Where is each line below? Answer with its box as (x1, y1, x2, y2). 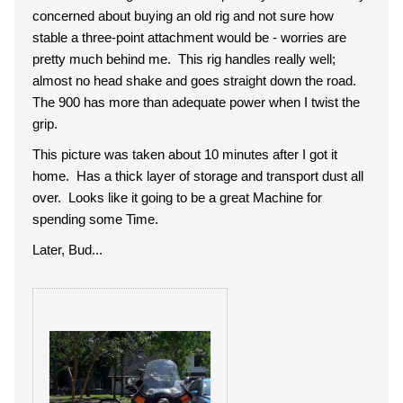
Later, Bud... (32, 242, 103, 257)
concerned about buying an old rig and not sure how (32, 8, 334, 23)
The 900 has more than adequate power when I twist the (32, 94, 360, 110)
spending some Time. (32, 211, 158, 227)
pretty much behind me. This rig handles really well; (32, 51, 336, 67)
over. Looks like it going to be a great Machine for (32, 190, 322, 205)
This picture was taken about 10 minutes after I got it (32, 147, 337, 162)
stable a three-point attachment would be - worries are (32, 30, 346, 45)
